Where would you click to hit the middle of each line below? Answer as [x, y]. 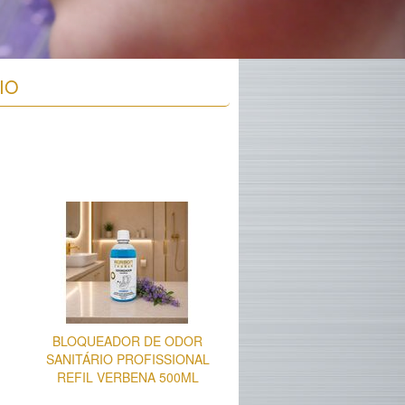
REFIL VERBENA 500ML [127, 377]
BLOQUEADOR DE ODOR [127, 341]
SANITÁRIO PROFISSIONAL [127, 359]
